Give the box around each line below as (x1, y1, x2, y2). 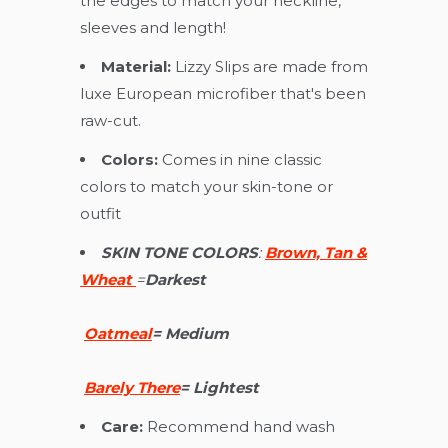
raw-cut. (80, 110, 141, 130)
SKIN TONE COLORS (101, 242, 258, 262)
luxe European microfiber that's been (80, 83, 366, 103)
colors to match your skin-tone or (80, 176, 333, 196)
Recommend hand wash (147, 416, 335, 436)
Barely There (84, 377, 180, 397)
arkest (157, 269, 210, 289)
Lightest (193, 377, 259, 397)
